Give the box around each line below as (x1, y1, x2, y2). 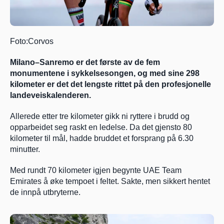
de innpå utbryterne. (10, 187, 80, 196)
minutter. (10, 144, 40, 153)
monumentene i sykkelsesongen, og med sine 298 (10, 68, 199, 77)
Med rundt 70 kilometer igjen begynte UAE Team (10, 165, 181, 174)
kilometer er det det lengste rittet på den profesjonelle (10, 79, 211, 88)
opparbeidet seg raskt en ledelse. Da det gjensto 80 (10, 122, 192, 131)
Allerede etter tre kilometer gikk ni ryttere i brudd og (10, 111, 189, 120)
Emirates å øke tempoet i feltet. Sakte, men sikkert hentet (10, 176, 210, 185)
